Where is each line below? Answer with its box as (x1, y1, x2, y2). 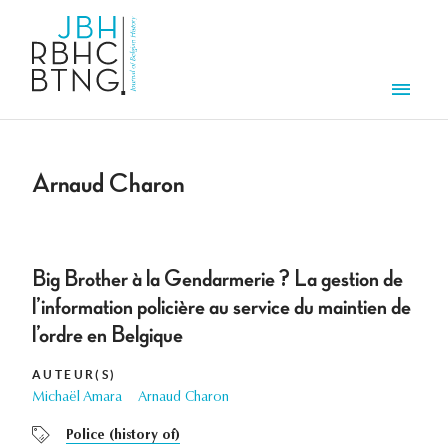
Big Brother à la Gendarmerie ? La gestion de (32, 267, 403, 292)
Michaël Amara (32, 391, 122, 406)
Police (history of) (66, 429, 180, 444)
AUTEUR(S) (32, 368, 117, 382)
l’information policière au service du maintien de (32, 295, 411, 320)
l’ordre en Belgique (32, 323, 183, 348)
